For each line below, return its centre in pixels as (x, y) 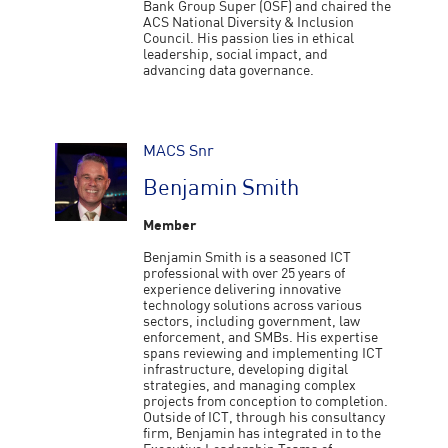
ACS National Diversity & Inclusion (249, 23)
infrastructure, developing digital (246, 370)
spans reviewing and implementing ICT (263, 354)
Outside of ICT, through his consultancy (264, 418)
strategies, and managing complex (250, 386)
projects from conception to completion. (266, 402)
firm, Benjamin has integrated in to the (262, 434)
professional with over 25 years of (244, 274)
